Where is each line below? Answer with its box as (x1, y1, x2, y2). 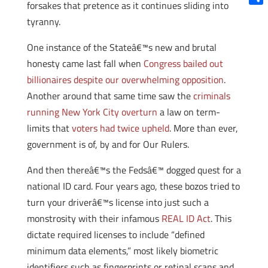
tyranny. (26, 14, 60, 29)
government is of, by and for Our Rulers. (26, 137, 189, 151)
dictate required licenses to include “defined (26, 227, 205, 242)
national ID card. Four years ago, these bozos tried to (26, 179, 240, 193)
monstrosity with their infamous (26, 211, 162, 226)
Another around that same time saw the (26, 89, 193, 103)
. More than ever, (169, 121, 238, 135)
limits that (26, 121, 72, 135)
